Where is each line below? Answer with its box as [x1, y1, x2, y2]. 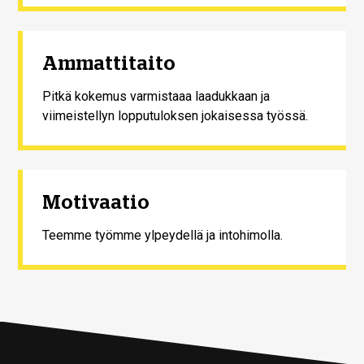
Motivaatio [42, 192, 150, 212]
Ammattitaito [42, 53, 176, 73]
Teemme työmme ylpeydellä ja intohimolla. [42, 227, 284, 243]
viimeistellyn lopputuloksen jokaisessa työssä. [42, 107, 309, 123]
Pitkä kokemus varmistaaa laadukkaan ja [42, 88, 271, 104]
